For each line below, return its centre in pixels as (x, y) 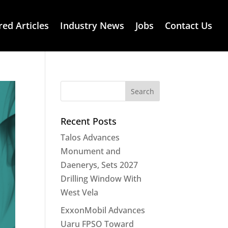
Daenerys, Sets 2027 (99, 165)
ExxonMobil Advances (103, 210)
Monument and (91, 151)
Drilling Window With (101, 179)
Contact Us (188, 25)
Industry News (92, 25)
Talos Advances (90, 138)
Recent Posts (89, 121)
